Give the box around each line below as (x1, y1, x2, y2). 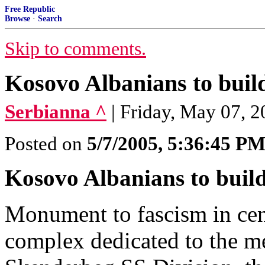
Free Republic (5, 5, 55, 14)
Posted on (5, 133, 87, 154)
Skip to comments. (5, 38, 146, 59)
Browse (5, 14, 30, 23)
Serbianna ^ (5, 101, 106, 122)
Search (38, 14, 62, 23)
